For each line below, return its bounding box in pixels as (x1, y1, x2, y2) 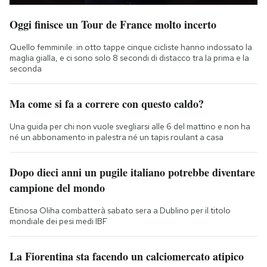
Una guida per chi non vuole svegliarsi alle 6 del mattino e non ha (10, 120, 250, 132)
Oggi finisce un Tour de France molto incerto (10, 16, 216, 32)
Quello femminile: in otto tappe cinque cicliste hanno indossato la (10, 41, 252, 52)
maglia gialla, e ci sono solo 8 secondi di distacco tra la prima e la (10, 52, 249, 63)
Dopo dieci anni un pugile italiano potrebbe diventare (10, 164, 255, 180)
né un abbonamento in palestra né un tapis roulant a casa (10, 131, 223, 142)
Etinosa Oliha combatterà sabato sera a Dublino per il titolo (10, 204, 231, 216)
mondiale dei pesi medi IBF (10, 215, 107, 226)
